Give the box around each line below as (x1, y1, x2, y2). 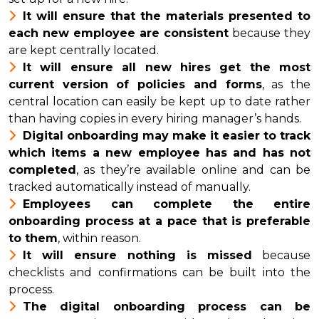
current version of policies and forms (9, 78, 262, 92)
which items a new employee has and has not (9, 146, 310, 160)
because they (229, 26, 310, 41)
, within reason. (58, 231, 141, 246)
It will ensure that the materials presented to (23, 9, 310, 23)
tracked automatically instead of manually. (9, 180, 251, 194)
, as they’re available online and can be (76, 163, 310, 177)
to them (9, 231, 58, 246)
